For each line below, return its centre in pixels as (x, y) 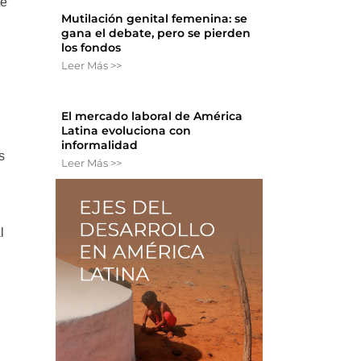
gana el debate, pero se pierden (156, 33)
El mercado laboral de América (152, 116)
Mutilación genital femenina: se (155, 19)
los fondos (91, 48)
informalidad (100, 145)
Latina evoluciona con (127, 131)
